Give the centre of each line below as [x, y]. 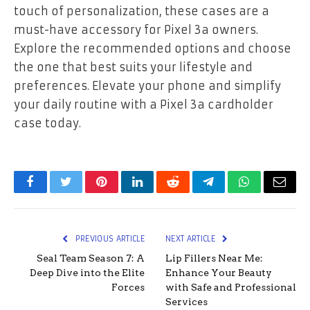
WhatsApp [270, 192]
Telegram [231, 192]
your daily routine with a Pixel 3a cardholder [144, 104]
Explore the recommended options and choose [153, 48]
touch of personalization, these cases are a [142, 11]
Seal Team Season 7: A [91, 258]
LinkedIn [159, 192]
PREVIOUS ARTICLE [109, 238]
